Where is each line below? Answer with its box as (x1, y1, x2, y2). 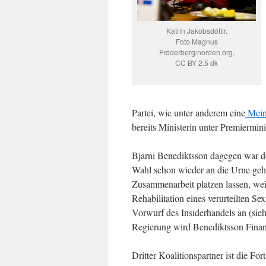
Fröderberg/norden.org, (159, 47, 235, 57)
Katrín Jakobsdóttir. (166, 26, 227, 36)
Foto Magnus (175, 36, 218, 46)
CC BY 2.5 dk (175, 58, 218, 68)
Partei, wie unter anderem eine (132, 106, 245, 119)
